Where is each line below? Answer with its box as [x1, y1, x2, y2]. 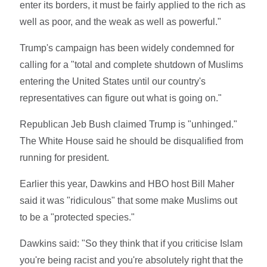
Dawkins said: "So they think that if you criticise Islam [20, 238, 243, 249]
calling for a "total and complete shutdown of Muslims [20, 60, 244, 70]
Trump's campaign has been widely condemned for [20, 43, 235, 54]
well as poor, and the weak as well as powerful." [20, 17, 222, 27]
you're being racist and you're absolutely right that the [20, 255, 244, 266]
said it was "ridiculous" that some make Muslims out [20, 195, 238, 206]
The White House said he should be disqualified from [20, 136, 244, 147]
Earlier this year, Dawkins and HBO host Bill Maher [20, 179, 235, 190]
